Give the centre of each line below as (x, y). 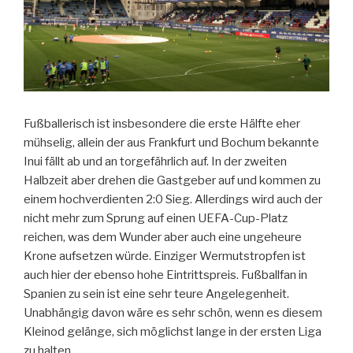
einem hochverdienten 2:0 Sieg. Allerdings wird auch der (173, 200)
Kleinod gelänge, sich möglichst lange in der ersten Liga (173, 332)
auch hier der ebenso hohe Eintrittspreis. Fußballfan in (165, 275)
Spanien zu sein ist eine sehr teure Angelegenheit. (156, 294)
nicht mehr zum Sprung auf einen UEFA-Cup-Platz (156, 219)
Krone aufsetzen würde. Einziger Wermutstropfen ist (165, 256)
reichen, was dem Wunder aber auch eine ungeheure (163, 238)
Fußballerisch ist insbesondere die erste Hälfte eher (162, 124)
